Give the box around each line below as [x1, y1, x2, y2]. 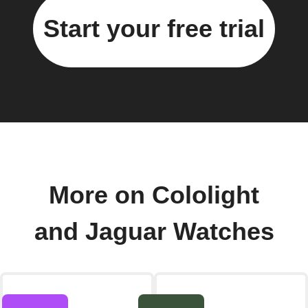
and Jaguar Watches [34, 217, 274, 245]
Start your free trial [43, 14, 265, 43]
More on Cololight [49, 181, 259, 209]
